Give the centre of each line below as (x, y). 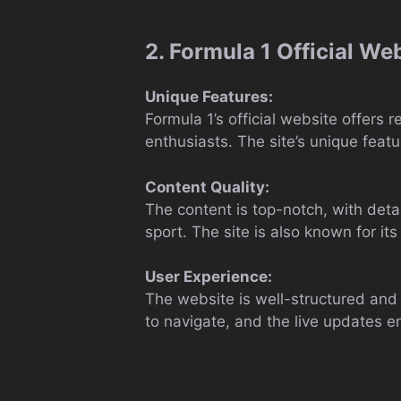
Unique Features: (209, 97)
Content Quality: (207, 187)
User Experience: (209, 277)
